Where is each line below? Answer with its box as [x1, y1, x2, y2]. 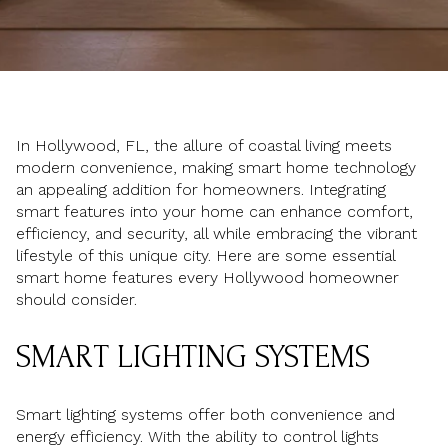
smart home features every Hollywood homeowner [16, 268, 399, 287]
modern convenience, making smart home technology [16, 158, 416, 177]
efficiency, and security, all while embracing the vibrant [16, 224, 417, 243]
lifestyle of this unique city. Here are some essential [16, 246, 395, 265]
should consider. [16, 290, 137, 309]
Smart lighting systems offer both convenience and [16, 405, 395, 425]
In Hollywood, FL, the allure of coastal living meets [16, 136, 392, 155]
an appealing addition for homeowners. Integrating [16, 180, 386, 199]
